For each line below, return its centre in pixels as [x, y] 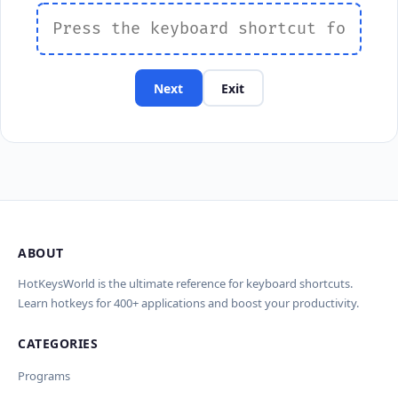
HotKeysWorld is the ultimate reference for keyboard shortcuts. [185, 283]
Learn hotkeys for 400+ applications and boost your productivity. [188, 303]
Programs [44, 376]
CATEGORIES [58, 343]
